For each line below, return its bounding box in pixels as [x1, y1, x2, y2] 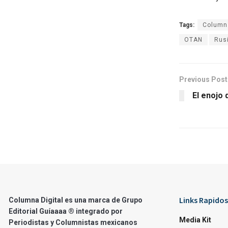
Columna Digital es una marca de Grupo [9, 195, 142, 204]
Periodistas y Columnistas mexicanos [9, 218, 137, 226]
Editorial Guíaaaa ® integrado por [9, 207, 123, 215]
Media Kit [179, 215, 211, 224]
